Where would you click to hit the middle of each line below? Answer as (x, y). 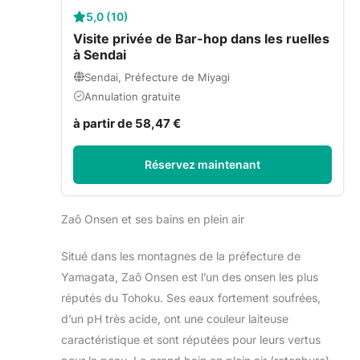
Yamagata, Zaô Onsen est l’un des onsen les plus (190, 276)
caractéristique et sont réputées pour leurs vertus (191, 339)
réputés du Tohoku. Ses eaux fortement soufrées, (191, 297)
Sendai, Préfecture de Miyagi (157, 77)
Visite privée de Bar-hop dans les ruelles (201, 38)
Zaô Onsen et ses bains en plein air (153, 219)
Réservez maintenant (202, 164)
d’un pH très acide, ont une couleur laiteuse (175, 318)
